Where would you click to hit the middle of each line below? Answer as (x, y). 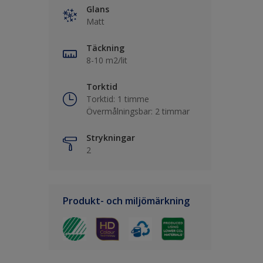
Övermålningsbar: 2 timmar (138, 111)
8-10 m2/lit (107, 60)
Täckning (105, 48)
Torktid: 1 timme (118, 99)
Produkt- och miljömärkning (126, 201)
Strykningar (111, 138)
